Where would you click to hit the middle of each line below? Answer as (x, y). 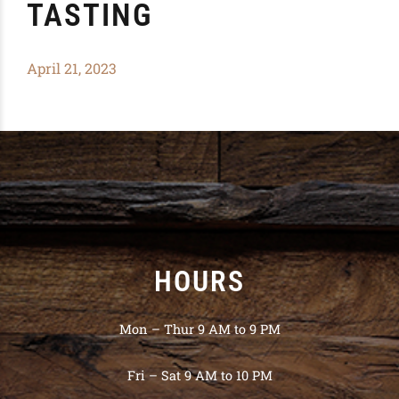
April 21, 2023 (72, 69)
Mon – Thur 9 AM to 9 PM (199, 329)
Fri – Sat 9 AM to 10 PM (199, 375)
